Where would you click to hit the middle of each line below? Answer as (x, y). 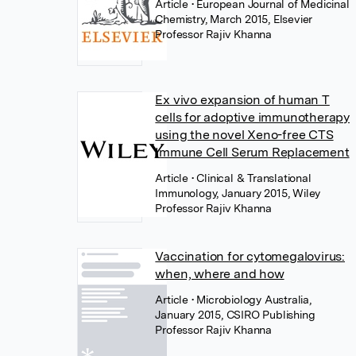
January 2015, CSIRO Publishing (235, 315)
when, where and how (220, 274)
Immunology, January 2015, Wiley (238, 193)
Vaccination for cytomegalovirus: (250, 256)
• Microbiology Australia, (251, 300)
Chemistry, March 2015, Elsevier (234, 19)
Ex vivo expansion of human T (242, 100)
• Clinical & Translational (251, 178)
